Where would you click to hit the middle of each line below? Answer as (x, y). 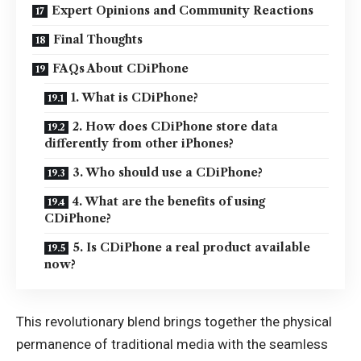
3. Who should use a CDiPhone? (168, 172)
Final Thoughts (98, 39)
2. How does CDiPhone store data (175, 127)
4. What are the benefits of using (169, 201)
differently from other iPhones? (139, 143)
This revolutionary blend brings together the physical (174, 321)
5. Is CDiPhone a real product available (191, 247)
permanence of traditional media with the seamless (172, 344)
